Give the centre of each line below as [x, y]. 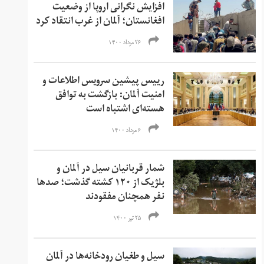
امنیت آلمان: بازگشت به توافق [110, 96]
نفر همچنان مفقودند [125, 198]
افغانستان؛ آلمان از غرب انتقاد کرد [100, 22]
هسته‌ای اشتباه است [126, 110]
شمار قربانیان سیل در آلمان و [111, 169]
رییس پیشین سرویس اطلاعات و [104, 82]
